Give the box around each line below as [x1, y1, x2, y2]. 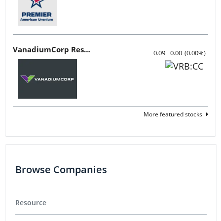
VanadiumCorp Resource [84, 44, 90, 54]
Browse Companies [15, 162, 107, 176]
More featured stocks [144, 110, 202, 118]
